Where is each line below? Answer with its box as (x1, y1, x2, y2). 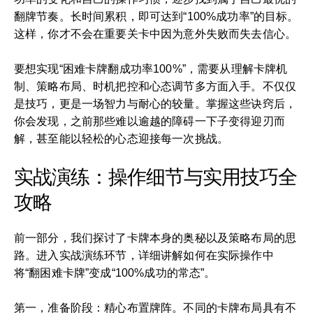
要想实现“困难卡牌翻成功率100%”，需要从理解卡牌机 (14, 62, 288, 75)
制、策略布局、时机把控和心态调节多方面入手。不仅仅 (14, 80, 297, 92)
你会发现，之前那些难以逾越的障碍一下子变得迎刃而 (14, 115, 285, 127)
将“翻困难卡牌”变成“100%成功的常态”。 (14, 266, 216, 279)
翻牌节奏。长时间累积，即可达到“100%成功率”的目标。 (14, 10, 299, 22)
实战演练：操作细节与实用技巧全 (14, 166, 297, 188)
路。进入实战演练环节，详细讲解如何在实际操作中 (14, 249, 274, 261)
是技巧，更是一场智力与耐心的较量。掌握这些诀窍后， (14, 97, 297, 110)
